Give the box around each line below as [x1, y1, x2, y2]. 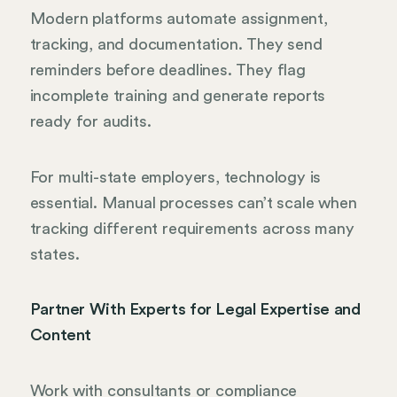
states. [29, 245, 80, 262]
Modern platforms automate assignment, [29, 11, 328, 27]
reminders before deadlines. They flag [29, 62, 306, 79]
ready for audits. [29, 113, 152, 130]
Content [29, 327, 92, 344]
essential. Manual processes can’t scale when [29, 194, 357, 211]
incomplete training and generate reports [29, 88, 326, 105]
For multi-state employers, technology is [29, 168, 322, 185]
